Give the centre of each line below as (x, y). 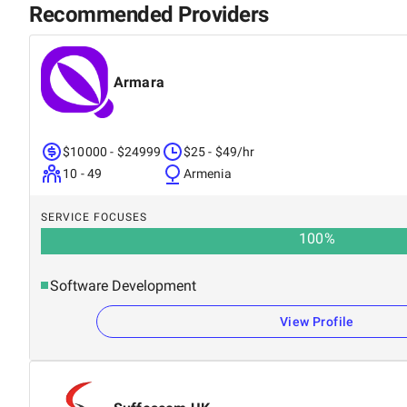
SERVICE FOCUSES (94, 217)
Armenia (207, 173)
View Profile (317, 321)
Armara (139, 82)
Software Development (123, 285)
